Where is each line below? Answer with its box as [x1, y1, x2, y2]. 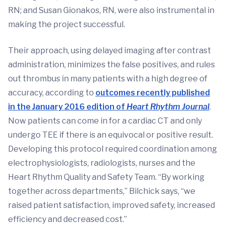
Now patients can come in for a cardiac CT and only [8, 116, 202, 126]
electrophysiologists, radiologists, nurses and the [8, 158, 195, 168]
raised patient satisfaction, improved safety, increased [8, 200, 215, 210]
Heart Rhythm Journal [127, 102, 209, 112]
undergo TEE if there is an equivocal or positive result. [8, 130, 213, 140]
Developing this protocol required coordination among [8, 144, 217, 154]
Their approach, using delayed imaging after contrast [8, 46, 211, 56]
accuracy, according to [8, 88, 95, 98]
